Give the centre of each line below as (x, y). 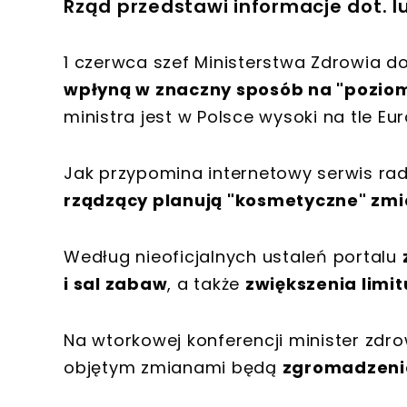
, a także (206, 284)
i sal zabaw (116, 284)
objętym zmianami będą (173, 368)
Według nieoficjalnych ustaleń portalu (233, 257)
